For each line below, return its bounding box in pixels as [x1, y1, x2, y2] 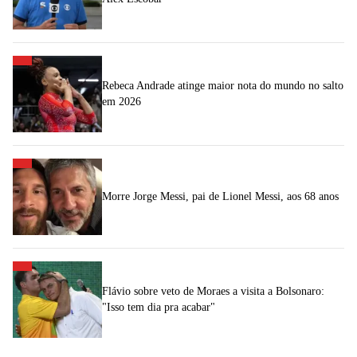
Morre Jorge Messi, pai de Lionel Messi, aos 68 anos [102, 190, 339, 203]
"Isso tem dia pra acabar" [102, 301, 215, 314]
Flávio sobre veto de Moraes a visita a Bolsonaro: [102, 285, 324, 298]
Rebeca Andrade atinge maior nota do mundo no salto [102, 80, 343, 92]
